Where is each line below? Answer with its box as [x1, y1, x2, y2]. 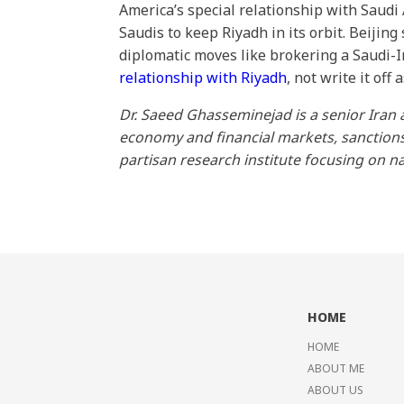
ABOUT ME [308, 361, 364, 376]
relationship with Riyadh [119, 68, 287, 87]
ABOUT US [308, 382, 363, 398]
